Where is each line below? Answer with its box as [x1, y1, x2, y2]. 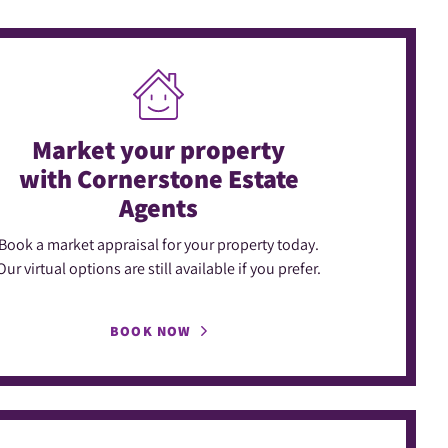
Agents [119, 189, 199, 224]
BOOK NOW [110, 321, 192, 340]
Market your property [32, 131, 286, 166]
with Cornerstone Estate [18, 160, 299, 195]
